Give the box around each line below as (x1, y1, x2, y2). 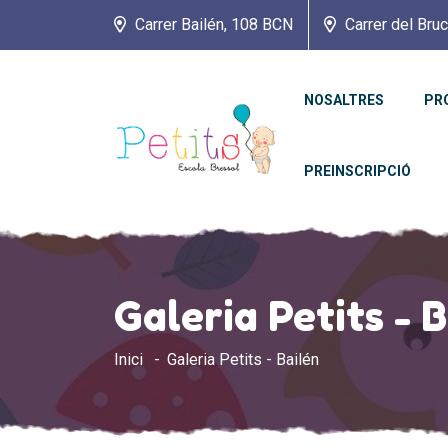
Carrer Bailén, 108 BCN (131, 15, 293, 34)
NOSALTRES (304, 92, 384, 108)
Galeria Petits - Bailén (167, 350, 319, 369)
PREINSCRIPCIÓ (304, 163, 411, 179)
